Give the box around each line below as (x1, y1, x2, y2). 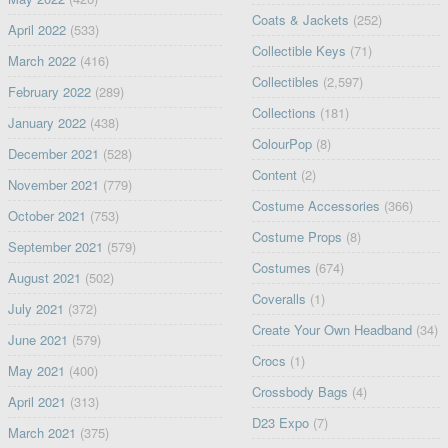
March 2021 (7, 422, 76, 442)
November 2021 (7, 174, 99, 194)
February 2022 (7, 81, 91, 101)
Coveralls (252, 288, 307, 308)
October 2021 (7, 205, 86, 225)
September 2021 (7, 236, 103, 256)
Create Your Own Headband (252, 319, 413, 339)
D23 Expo (252, 412, 310, 432)
